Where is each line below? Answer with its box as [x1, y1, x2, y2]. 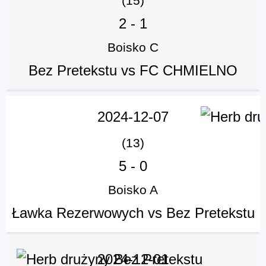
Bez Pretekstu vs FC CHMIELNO [28, 62, 237, 79]
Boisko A [108, 183, 158, 197]
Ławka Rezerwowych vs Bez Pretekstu [11, 205, 255, 221]
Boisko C [107, 40, 159, 55]
